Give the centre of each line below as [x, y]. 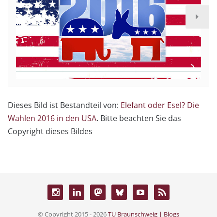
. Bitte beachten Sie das [139, 118]
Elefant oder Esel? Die [160, 105]
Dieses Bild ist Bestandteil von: [64, 105]
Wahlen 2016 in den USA [52, 118]
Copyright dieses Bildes [50, 131]
